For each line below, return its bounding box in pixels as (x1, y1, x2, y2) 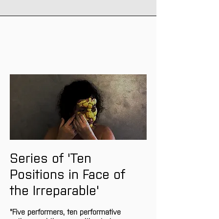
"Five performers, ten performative (10, 207, 123, 217)
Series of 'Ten (10, 149, 95, 166)
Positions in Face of (10, 165, 129, 182)
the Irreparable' (10, 181, 99, 198)
